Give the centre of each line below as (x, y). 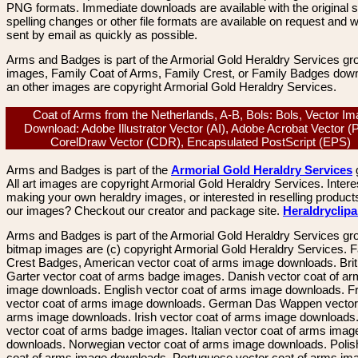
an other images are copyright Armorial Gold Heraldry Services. (171, 87)
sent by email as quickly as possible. (102, 35)
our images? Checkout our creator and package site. (145, 211)
